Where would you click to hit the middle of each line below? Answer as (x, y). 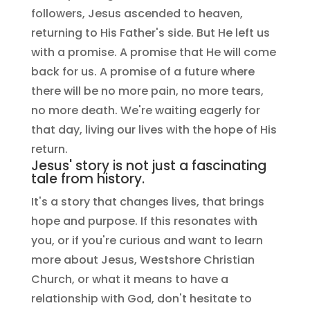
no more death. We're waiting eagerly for (145, 110)
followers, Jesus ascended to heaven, (137, 13)
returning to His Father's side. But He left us (150, 33)
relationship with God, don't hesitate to (141, 298)
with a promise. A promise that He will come (153, 52)
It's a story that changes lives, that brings (147, 201)
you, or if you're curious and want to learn (147, 240)
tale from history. (88, 179)
